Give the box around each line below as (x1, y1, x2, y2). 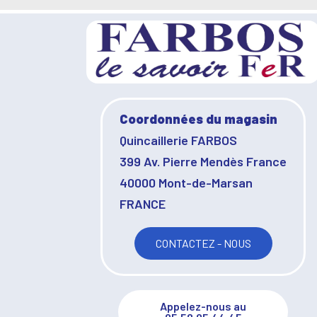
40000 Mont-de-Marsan (120, 175, 253, 190)
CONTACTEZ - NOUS (155, 236, 251, 250)
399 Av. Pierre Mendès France (120, 154, 287, 169)
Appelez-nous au (160, 299, 246, 313)
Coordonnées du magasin (120, 111, 277, 127)
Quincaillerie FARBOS (120, 132, 237, 148)
